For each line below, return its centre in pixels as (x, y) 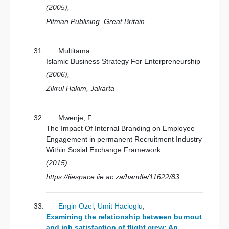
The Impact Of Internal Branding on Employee (120, 128)
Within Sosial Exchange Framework (103, 150)
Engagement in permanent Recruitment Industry (124, 139)
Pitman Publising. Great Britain (95, 21)
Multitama (74, 51)
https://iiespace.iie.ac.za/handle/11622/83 (113, 177)
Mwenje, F (75, 118)
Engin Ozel (76, 206)
